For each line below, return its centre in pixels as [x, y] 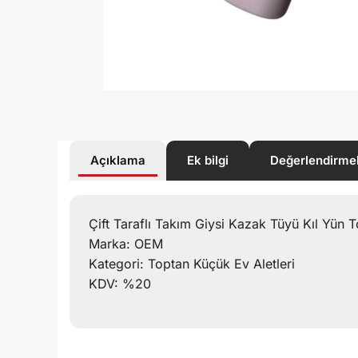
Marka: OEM [126, 243]
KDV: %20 [120, 283]
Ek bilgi [208, 160]
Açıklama [118, 160]
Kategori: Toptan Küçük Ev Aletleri [192, 263]
